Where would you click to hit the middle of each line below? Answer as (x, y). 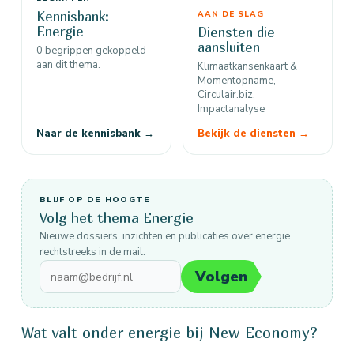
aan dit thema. (68, 65)
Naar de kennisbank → (95, 134)
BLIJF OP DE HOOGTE (95, 200)
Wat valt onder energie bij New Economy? (169, 333)
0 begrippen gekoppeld (91, 51)
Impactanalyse (231, 109)
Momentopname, (237, 81)
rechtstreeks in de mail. (92, 252)
